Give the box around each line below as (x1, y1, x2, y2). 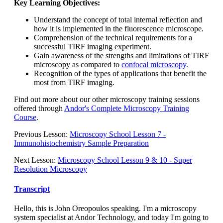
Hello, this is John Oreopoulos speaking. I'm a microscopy (14, 204, 197, 213)
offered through (14, 104, 64, 113)
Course (14, 113, 36, 122)
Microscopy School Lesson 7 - (70, 130, 166, 139)
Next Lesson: (14, 156, 58, 165)
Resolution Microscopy (14, 165, 87, 174)
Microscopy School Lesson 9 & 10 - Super (58, 156, 192, 165)
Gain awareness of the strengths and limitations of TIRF (34, 51, 209, 60)
